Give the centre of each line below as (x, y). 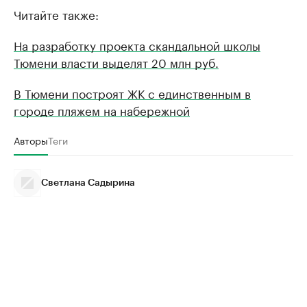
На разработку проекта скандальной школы (137, 45)
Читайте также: (56, 14)
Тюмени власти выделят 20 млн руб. (116, 62)
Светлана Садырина (88, 183)
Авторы (31, 140)
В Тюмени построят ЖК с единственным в (132, 93)
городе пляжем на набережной (102, 110)
